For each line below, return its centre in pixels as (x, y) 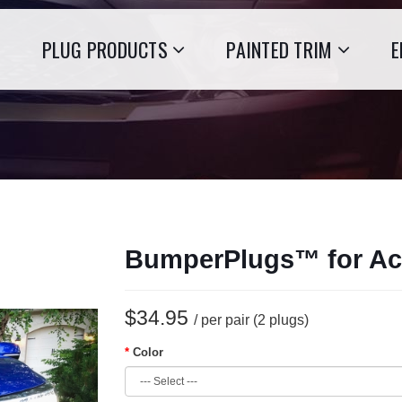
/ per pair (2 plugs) (251, 320)
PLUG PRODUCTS (105, 49)
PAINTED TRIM (280, 49)
